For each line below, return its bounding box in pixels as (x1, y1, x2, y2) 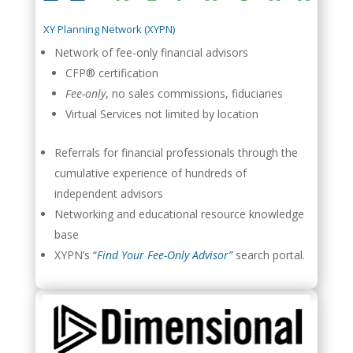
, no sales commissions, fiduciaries (106, 85, 284, 101)
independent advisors (54, 185, 164, 201)
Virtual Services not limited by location (65, 106, 259, 121)
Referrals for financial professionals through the (54, 144, 299, 160)
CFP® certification (65, 65, 159, 80)
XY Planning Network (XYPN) (43, 21, 176, 36)
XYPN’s (54, 247, 94, 262)
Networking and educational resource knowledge (54, 206, 305, 221)
